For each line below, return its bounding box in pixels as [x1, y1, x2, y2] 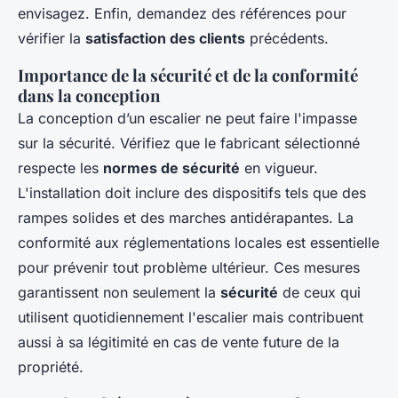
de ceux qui [278, 283, 361, 301]
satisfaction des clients [85, 28, 245, 47]
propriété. [18, 357, 84, 376]
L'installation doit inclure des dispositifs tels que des [18, 183, 366, 202]
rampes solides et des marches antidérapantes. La [18, 208, 354, 227]
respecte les [18, 158, 103, 177]
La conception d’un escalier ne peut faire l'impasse [18, 108, 357, 127]
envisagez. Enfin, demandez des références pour [18, 4, 346, 22]
